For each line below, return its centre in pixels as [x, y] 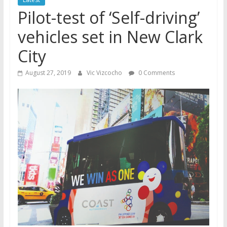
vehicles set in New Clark [110, 37]
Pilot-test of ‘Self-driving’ [108, 17]
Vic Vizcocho [105, 73]
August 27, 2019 [48, 73]
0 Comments [156, 73]
